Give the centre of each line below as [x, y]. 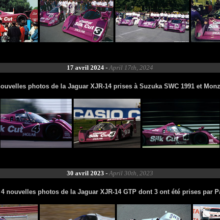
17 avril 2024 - [88, 68]
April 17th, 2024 [131, 68]
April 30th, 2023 [131, 173]
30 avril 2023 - [88, 173]
